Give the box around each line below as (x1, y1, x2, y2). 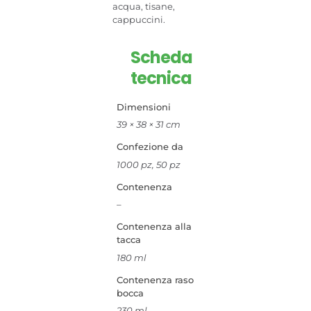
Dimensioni (116, 101, 171, 112)
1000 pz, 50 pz (116, 158, 180, 170)
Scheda (130, 46, 192, 69)
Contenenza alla (116, 221, 192, 232)
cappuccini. (112, 14, 166, 25)
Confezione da (116, 141, 183, 152)
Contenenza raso (116, 274, 194, 285)
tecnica (131, 67, 192, 90)
